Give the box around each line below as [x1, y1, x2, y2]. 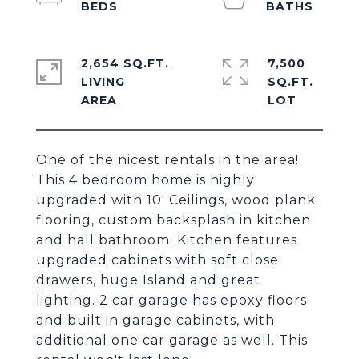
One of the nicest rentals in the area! [36, 152, 299, 167]
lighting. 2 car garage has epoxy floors [36, 292, 307, 308]
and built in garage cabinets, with [36, 313, 275, 328]
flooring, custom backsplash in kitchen [36, 212, 311, 228]
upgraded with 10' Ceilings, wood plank [36, 192, 316, 208]
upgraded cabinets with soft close [36, 252, 279, 268]
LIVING [81, 75, 125, 89]
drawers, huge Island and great [36, 272, 260, 288]
